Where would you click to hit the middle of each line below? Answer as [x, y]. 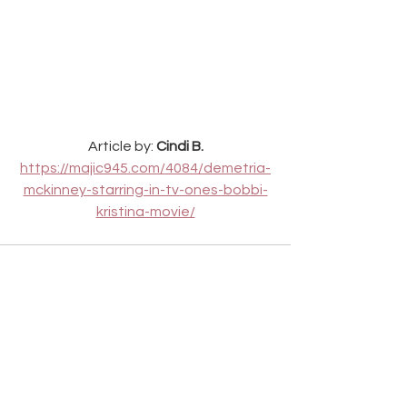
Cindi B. [179, 147]
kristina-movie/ [145, 212]
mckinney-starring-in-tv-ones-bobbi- [145, 190]
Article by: [122, 147]
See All [271, 378]
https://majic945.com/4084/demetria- [145, 169]
